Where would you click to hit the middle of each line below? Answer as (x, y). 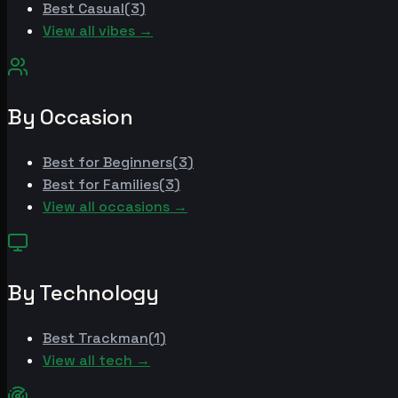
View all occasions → (115, 206)
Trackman (113, 338)
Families (131, 184)
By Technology (83, 292)
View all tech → (96, 360)
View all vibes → (98, 30)
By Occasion (70, 116)
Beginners (138, 162)
